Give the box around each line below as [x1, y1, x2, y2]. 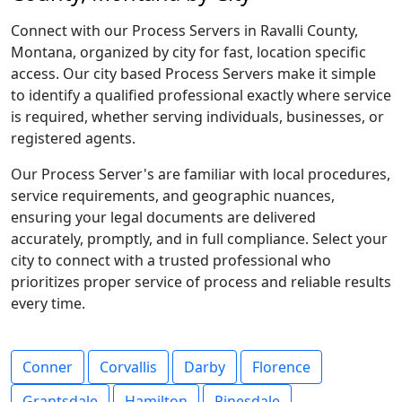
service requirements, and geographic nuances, [11, 186, 335, 205]
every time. [11, 293, 85, 313]
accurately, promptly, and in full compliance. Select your [11, 229, 388, 249]
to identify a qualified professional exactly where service [11, 85, 391, 105]
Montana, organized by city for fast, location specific [11, 42, 366, 62]
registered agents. [11, 128, 135, 148]
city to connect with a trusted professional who [11, 250, 331, 270]
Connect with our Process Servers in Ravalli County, [11, 21, 358, 40]
